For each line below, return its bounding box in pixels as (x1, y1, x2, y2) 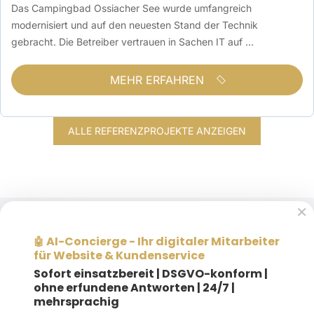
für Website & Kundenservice (34, 247, 205, 264)
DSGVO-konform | (162, 265, 268, 282)
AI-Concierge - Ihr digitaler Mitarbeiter (44, 233, 280, 250)
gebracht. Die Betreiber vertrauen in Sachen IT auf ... (11, 35, 254, 48)
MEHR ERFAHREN (110, 72, 204, 87)
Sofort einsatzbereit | (34, 265, 162, 282)
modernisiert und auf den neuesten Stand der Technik (11, 18, 258, 31)
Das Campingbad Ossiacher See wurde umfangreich (11, 1, 252, 14)
